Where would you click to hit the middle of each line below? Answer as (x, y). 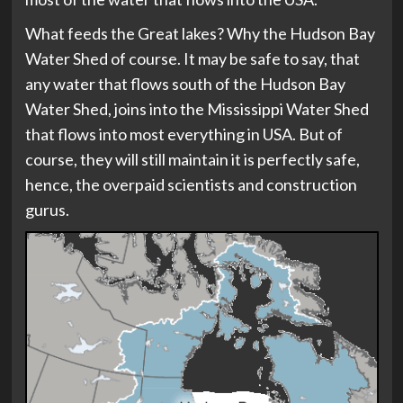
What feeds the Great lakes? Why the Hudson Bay (200, 34)
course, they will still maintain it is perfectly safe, (192, 160)
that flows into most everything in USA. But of (184, 134)
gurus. (47, 210)
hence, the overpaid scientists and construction (191, 185)
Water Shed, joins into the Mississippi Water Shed (197, 109)
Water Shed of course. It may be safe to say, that (192, 59)
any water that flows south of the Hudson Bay (185, 84)
